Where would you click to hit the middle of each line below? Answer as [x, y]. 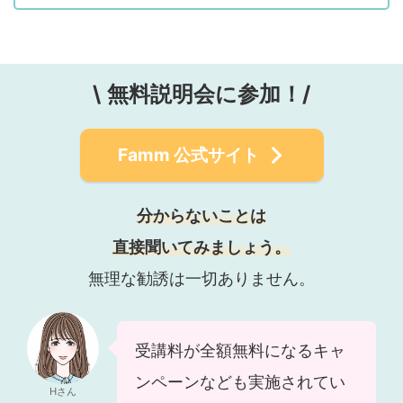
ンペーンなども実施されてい [240, 381]
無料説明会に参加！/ [209, 94]
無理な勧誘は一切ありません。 [201, 278]
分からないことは [201, 215]
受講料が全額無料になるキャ [240, 350]
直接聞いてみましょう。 [201, 246]
